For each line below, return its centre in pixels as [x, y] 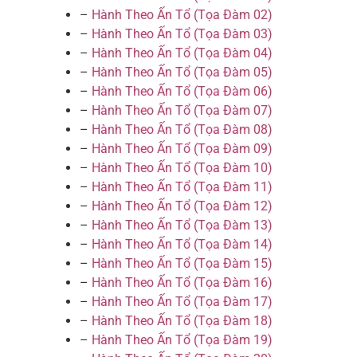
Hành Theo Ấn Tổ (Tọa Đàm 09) [182, 149]
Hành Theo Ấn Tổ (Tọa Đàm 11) [182, 187]
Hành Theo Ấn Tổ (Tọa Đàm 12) [182, 206]
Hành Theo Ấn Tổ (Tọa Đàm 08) [182, 130]
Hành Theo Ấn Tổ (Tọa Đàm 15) [182, 264]
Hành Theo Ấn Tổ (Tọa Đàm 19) [182, 340]
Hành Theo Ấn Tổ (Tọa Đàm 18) [182, 321]
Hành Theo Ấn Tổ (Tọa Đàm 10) [182, 168]
